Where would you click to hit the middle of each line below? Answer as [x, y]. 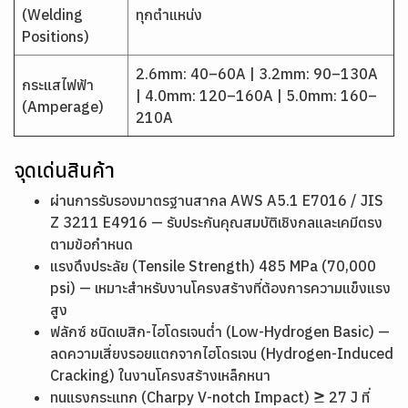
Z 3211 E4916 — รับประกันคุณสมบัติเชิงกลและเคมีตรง [216, 222]
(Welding [52, 15]
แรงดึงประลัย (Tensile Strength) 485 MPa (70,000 [213, 266]
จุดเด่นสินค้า [64, 170]
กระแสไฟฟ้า [58, 85]
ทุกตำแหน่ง [169, 15]
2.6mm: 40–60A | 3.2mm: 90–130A [257, 74]
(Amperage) [63, 107]
